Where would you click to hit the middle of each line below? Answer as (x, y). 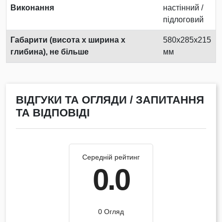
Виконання (32, 7)
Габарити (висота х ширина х (68, 40)
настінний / (183, 7)
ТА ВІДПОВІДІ (53, 112)
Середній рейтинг (111, 157)
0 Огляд (111, 211)
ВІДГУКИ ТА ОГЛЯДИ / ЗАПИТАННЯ (110, 100)
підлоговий (183, 19)
